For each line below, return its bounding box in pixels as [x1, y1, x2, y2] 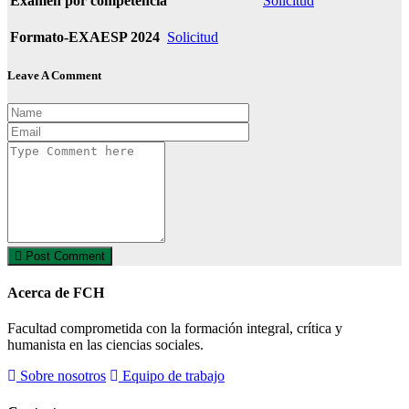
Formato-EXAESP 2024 [10, 28, 160, 45]
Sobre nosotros [16, 368, 106, 384]
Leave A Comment [7, 68, 101, 82]
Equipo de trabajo [119, 368, 225, 384]
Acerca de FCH [7, 285, 104, 301]
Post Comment [22, 248, 105, 263]
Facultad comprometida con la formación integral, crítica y [7, 320, 342, 337]
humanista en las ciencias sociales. [7, 337, 204, 353]
